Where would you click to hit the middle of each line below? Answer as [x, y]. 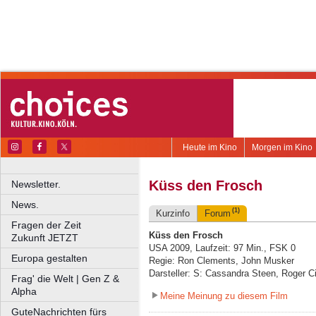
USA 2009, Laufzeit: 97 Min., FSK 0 [222, 248]
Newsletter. [36, 184]
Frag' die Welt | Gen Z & [65, 279]
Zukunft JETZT [45, 238]
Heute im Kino [210, 147]
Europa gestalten [49, 258]
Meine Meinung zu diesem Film [224, 296]
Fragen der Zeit [76, 225]
